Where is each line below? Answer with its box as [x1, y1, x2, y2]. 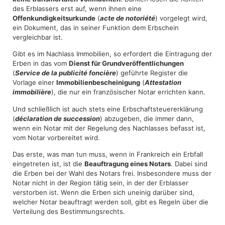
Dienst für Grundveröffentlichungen [69, 59, 184, 68]
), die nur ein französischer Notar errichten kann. [51, 88, 205, 96]
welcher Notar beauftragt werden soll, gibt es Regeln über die [13, 197, 208, 206]
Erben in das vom [13, 59, 69, 68]
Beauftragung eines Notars [84, 159, 171, 168]
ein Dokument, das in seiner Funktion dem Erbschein [13, 23, 179, 32]
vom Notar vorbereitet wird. [13, 133, 100, 142]
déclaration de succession [15, 114, 100, 123]
